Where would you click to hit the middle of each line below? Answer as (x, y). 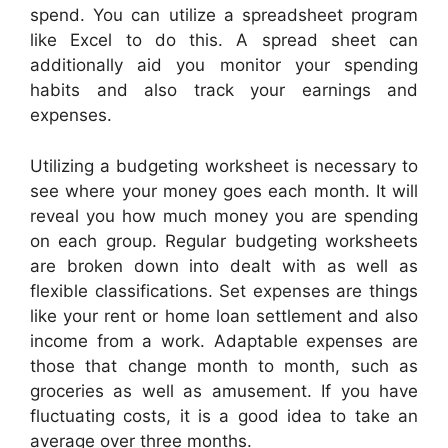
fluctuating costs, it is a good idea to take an (224, 415)
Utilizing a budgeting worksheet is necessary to (224, 165)
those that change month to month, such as (224, 365)
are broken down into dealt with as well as (224, 265)
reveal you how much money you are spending (224, 215)
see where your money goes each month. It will (224, 190)
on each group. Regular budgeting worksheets (224, 240)
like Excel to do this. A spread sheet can (224, 40)
